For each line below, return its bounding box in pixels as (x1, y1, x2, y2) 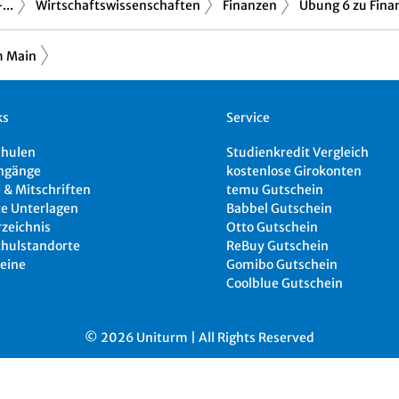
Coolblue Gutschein (226, 274, 344, 291)
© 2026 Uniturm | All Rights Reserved (85, 329, 314, 346)
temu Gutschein (226, 181, 324, 198)
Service (226, 110, 271, 126)
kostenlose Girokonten (226, 162, 362, 179)
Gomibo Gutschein (226, 256, 338, 273)
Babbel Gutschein (226, 199, 333, 216)
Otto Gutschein (226, 218, 319, 235)
